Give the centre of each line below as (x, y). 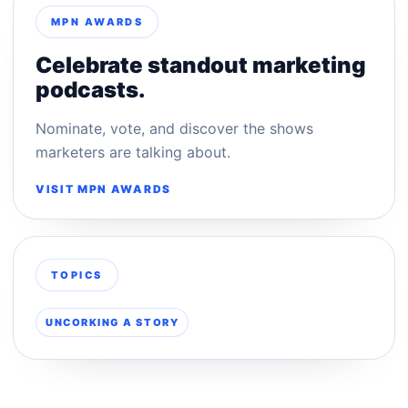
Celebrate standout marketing (201, 65)
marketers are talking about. (133, 152)
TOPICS (77, 275)
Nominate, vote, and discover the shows (174, 128)
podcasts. (91, 89)
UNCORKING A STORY (112, 322)
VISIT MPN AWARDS (103, 189)
